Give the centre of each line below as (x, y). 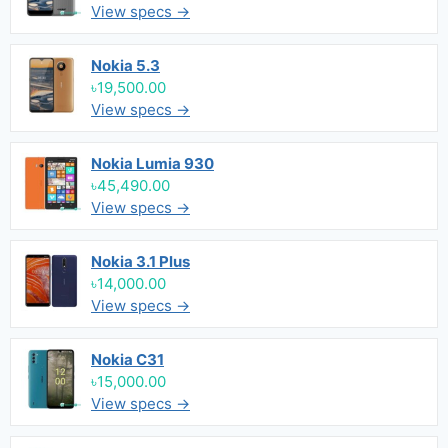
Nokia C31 (127, 359)
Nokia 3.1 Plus (140, 261)
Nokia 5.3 (125, 65)
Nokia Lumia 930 (152, 163)
